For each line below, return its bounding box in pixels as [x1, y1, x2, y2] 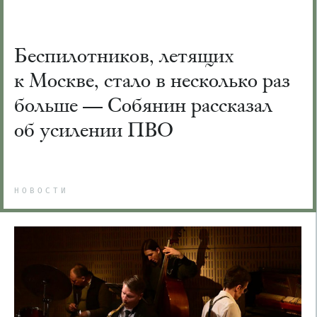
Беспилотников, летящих [14, 42, 234, 68]
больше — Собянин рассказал [14, 92, 272, 117]
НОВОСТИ [14, 187, 69, 195]
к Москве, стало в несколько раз [14, 67, 290, 93]
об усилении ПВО [14, 117, 173, 142]
